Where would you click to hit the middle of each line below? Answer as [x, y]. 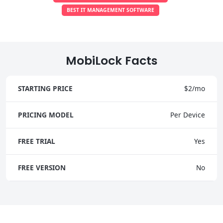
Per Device [188, 114]
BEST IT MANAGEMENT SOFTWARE [111, 10]
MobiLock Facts [111, 60]
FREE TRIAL [37, 141]
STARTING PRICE [45, 88]
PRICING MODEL [46, 114]
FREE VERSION [42, 167]
